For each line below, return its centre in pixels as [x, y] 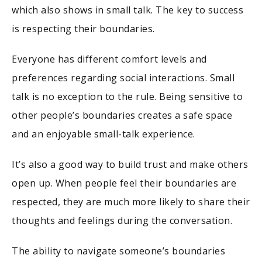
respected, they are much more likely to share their [131, 202]
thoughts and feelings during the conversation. [122, 221]
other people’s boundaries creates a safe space [122, 116]
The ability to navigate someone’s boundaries [118, 251]
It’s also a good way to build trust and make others [130, 165]
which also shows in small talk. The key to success [127, 10]
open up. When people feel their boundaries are [124, 183]
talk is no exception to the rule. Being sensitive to [127, 97]
